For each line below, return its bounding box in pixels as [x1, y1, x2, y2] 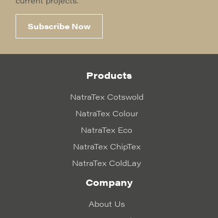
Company [85, 176, 133, 189]
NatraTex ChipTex [73, 141, 141, 152]
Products [86, 69, 132, 82]
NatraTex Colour [75, 108, 138, 119]
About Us [88, 198, 125, 209]
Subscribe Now [28, 20, 91, 32]
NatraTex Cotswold [70, 91, 144, 102]
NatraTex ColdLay [72, 157, 141, 168]
